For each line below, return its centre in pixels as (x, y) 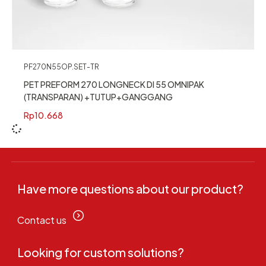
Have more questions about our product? (130, 189)
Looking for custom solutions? (100, 252)
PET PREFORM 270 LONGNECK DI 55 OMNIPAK (114, 84)
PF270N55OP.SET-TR (61, 66)
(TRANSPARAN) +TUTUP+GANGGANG (98, 96)
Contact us (42, 220)
